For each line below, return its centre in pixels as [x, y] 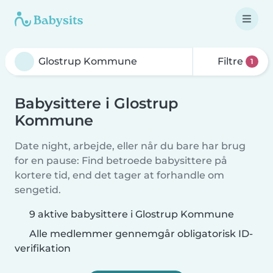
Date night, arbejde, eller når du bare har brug [130, 146]
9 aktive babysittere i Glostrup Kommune [132, 214]
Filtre [231, 61]
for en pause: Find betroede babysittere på [121, 161]
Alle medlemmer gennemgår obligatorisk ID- [140, 234]
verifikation [43, 248]
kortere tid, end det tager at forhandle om [119, 175]
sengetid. [38, 190]
